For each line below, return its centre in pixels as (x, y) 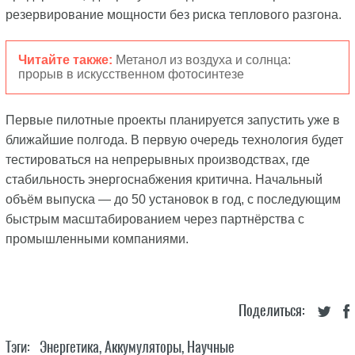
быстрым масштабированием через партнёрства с (155, 219)
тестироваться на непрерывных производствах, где (157, 160)
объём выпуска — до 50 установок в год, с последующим (173, 200)
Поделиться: (272, 311)
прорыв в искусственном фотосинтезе (131, 74)
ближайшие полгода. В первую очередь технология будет (174, 140)
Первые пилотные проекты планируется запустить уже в (172, 120)
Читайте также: (67, 60)
